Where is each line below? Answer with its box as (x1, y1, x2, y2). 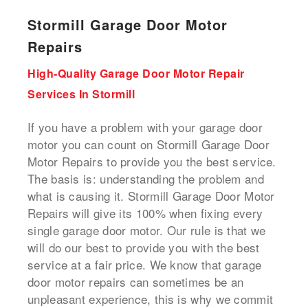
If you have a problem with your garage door (27, 118, 263, 135)
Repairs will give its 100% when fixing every (27, 203, 263, 221)
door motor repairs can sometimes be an (27, 272, 244, 290)
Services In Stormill (27, 85, 135, 102)
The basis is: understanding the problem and (27, 169, 264, 187)
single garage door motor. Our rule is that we (27, 221, 266, 239)
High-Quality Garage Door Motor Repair (27, 65, 245, 81)
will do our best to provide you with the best (27, 238, 260, 256)
